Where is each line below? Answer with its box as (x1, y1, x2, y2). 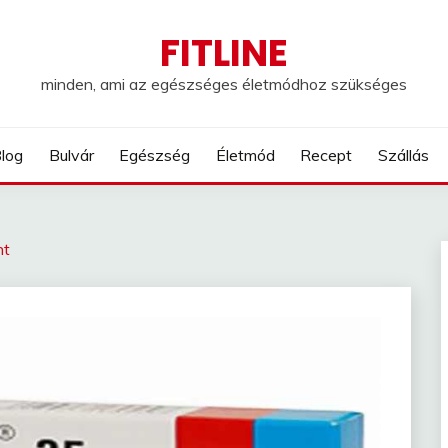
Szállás (377, 145, 429, 165)
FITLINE (160, 27, 288, 79)
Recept (300, 145, 353, 165)
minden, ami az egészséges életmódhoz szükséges (41, 74, 407, 94)
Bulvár (48, 145, 94, 165)
